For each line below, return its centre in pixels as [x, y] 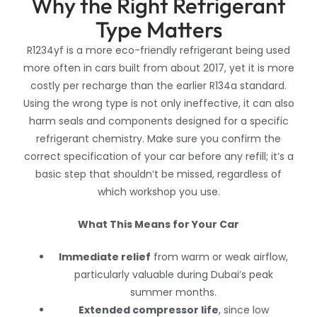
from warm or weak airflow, [219, 257]
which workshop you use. [158, 192]
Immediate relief [105, 257]
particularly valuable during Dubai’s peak [173, 275]
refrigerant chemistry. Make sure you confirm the [158, 139]
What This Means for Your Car [158, 225]
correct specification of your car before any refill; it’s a [158, 157]
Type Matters [158, 30]
